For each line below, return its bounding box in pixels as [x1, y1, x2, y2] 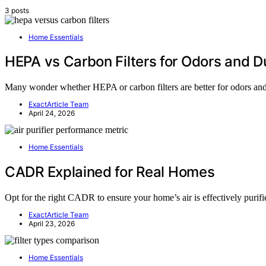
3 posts [5, 5, 29, 15]
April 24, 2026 [28, 109, 75, 118]
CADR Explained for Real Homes [5, 163, 215, 181]
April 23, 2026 [28, 219, 75, 229]
